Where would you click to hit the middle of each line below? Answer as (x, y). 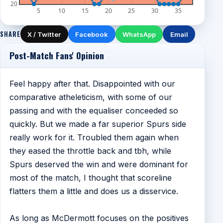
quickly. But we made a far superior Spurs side (98, 124)
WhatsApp (139, 34)
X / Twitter (44, 34)
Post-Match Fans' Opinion (56, 55)
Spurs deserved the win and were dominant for (99, 164)
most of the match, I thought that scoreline (90, 177)
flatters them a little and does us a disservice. (94, 191)
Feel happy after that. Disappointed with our (92, 83)
